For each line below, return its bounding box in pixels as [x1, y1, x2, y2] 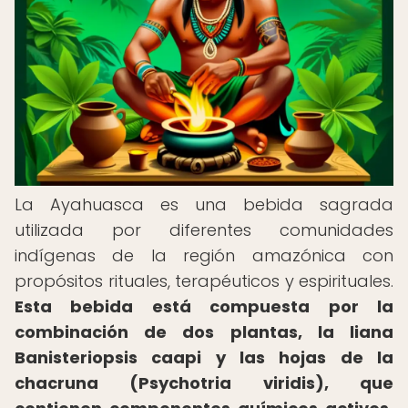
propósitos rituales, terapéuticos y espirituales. [15, 270, 393, 292]
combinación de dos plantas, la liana [15, 321, 393, 343]
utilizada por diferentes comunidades [15, 219, 393, 241]
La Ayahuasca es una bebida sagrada [15, 193, 393, 216]
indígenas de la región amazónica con [15, 244, 393, 267]
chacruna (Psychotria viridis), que [15, 372, 393, 394]
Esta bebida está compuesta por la [15, 295, 393, 318]
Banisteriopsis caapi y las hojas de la [15, 346, 393, 369]
